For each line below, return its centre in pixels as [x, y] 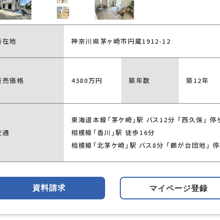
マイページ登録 [179, 188]
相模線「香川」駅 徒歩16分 [113, 132]
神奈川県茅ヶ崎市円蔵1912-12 [121, 41]
